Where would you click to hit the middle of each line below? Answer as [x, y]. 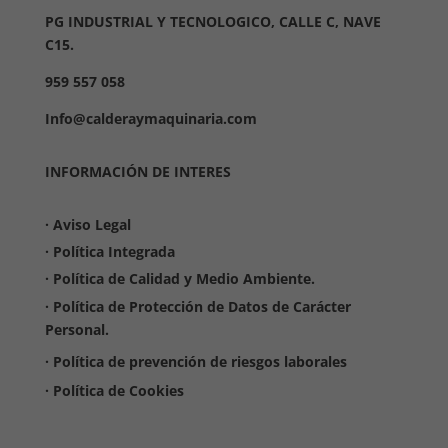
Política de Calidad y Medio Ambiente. [185, 278]
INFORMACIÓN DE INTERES [137, 171]
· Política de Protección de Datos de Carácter [197, 306]
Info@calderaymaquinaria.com [150, 118]
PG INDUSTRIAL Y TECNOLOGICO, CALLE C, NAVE [212, 21]
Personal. [76, 329]
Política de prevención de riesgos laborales [199, 361]
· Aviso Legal [87, 224]
